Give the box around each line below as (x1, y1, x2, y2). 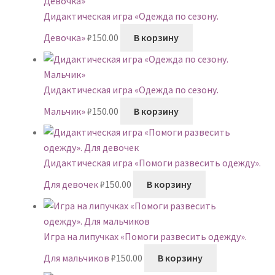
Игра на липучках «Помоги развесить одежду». (43, 230, 247, 243)
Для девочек (43, 178, 98, 191)
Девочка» (43, 31, 85, 44)
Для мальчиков (43, 252, 109, 265)
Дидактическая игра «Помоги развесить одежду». (43, 157, 261, 169)
